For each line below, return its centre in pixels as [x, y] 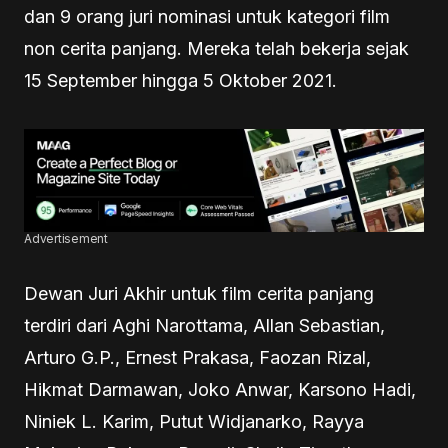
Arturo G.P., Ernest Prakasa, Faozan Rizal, [197, 358]
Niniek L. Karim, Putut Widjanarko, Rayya [194, 422]
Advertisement [66, 239]
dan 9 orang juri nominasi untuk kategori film [207, 16]
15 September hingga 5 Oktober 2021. [180, 80]
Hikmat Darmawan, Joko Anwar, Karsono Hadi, [220, 390]
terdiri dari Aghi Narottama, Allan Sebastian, [204, 326]
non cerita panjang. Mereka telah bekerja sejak [216, 48]
